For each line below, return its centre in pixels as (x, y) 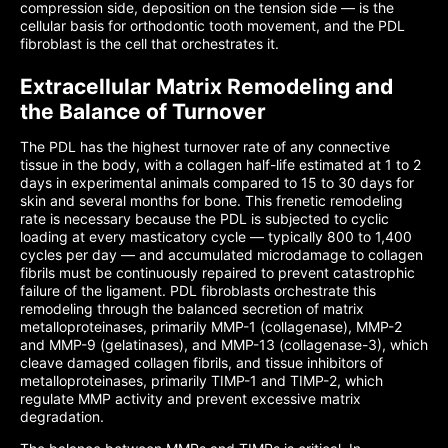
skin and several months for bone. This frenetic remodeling (211, 200)
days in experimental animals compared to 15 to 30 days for (217, 182)
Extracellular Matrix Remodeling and (206, 86)
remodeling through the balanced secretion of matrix (192, 308)
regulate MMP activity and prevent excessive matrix (190, 398)
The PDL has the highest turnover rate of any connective (205, 146)
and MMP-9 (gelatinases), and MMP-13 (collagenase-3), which (224, 344)
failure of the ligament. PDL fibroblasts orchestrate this (198, 290)
